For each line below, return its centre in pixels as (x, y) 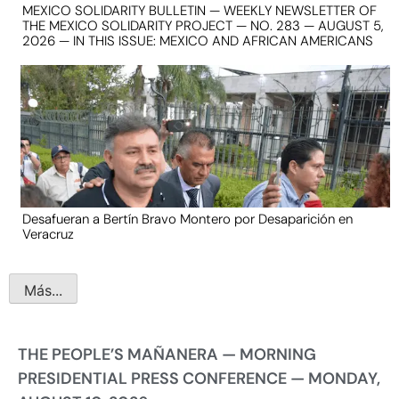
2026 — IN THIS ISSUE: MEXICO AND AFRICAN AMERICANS (197, 41)
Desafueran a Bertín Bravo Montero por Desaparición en (187, 220)
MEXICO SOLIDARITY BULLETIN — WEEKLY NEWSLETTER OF (199, 11)
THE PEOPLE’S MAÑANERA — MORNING (167, 355)
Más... (43, 290)
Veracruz (48, 235)
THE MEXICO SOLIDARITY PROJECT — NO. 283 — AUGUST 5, (203, 26)
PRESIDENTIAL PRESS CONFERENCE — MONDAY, (199, 379)
